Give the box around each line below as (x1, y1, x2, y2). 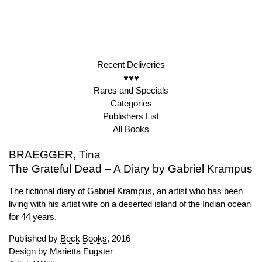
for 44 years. (9, 212, 57, 222)
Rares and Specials (94, 85, 168, 95)
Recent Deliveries (97, 60, 165, 70)
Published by (9, 233, 60, 243)
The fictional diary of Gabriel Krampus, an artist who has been (9, 186, 243, 196)
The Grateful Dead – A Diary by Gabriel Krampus (9, 163, 253, 175)
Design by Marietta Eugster (9, 246, 113, 256)
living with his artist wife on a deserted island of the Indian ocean (9, 199, 251, 209)
